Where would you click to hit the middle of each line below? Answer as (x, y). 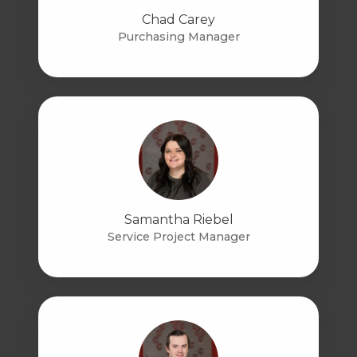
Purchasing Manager (178, 37)
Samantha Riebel (178, 220)
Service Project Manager (178, 237)
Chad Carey (178, 20)
